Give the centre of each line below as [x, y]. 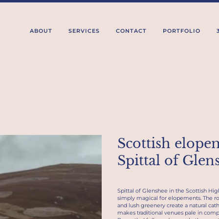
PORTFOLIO [181, 31]
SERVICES [84, 31]
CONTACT [131, 31]
